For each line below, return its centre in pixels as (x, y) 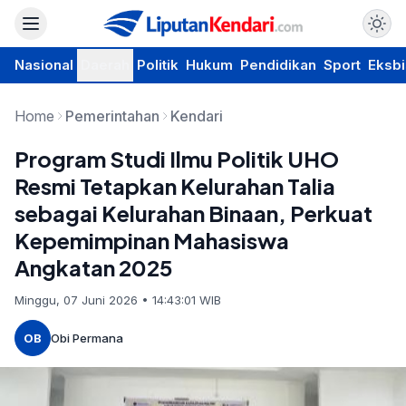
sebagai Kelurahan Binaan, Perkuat (193, 213)
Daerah (105, 65)
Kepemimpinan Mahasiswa (152, 240)
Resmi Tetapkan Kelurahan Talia (175, 186)
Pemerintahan (112, 116)
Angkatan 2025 (94, 267)
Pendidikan (278, 65)
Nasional (44, 65)
